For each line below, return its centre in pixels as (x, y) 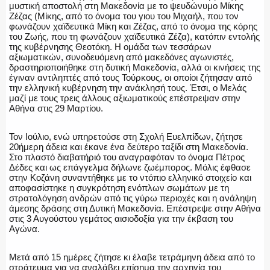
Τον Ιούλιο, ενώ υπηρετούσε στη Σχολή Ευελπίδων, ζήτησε (126, 136)
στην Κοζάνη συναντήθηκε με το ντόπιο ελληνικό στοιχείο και (130, 177)
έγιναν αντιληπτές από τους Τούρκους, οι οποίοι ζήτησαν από (130, 77)
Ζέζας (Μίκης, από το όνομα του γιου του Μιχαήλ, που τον (124, 16)
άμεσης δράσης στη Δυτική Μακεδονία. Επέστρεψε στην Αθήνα (135, 208)
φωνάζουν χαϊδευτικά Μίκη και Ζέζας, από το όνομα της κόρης (133, 26)
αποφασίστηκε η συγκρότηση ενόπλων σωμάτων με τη (119, 187)
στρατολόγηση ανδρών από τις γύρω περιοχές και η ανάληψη (133, 198)
